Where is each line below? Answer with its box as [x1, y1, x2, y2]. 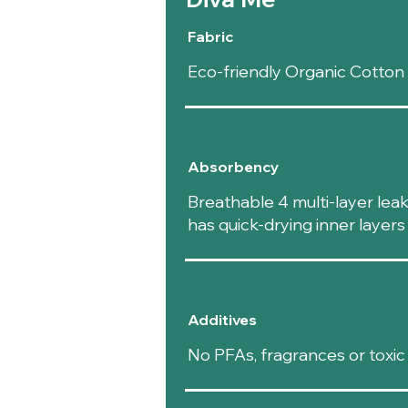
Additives [187, 311, 257, 330]
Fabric [187, 27, 233, 46]
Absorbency [187, 158, 279, 177]
